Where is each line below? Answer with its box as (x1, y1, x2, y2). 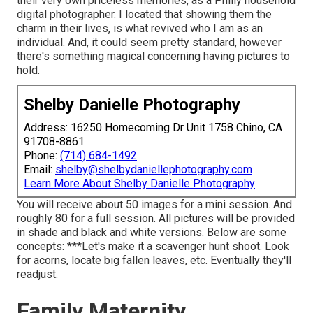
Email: (24, 163, 55, 177)
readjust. (17, 268, 58, 282)
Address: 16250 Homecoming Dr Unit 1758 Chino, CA (24, 121, 282, 135)
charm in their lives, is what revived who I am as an (17, 22, 263, 36)
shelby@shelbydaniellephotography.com (55, 163, 252, 177)
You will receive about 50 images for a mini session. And (17, 198, 292, 212)
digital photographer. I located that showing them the (17, 8, 272, 22)
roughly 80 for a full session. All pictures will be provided (17, 212, 295, 226)
